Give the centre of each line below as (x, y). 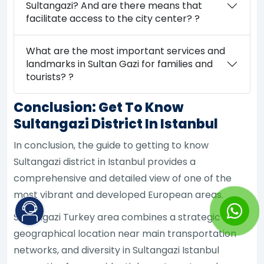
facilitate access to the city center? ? (113, 18)
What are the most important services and (126, 51)
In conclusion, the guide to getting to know (111, 145)
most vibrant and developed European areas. (119, 194)
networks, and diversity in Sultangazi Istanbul (117, 250)
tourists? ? (50, 77)
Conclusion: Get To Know (99, 107)
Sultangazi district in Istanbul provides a (105, 161)
